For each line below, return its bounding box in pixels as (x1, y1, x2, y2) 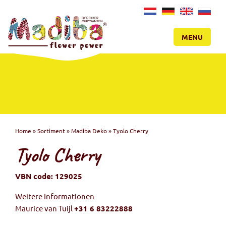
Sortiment (37, 127, 65, 135)
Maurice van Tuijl (15, 203, 74, 213)
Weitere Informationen (15, 191, 94, 201)
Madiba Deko (71, 127, 107, 135)
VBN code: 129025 (15, 171, 82, 182)
